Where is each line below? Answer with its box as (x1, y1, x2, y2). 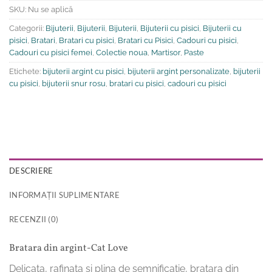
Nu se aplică (28, 4, 73, 14)
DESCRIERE (9, 165, 53, 175)
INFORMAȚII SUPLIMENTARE (9, 189, 120, 200)
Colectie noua (96, 47, 148, 57)
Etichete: (9, 66, 42, 76)
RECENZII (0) (9, 214, 59, 224)
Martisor (151, 47, 180, 57)
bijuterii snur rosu (42, 78, 106, 88)
